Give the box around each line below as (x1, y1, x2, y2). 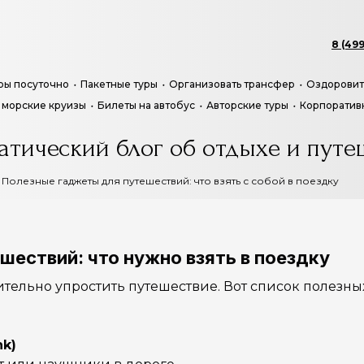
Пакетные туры (80, 78, 158, 90)
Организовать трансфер (169, 78, 295, 90)
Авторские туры (206, 99, 288, 111)
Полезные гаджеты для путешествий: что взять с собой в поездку (2, 175, 339, 187)
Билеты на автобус (97, 99, 195, 111)
